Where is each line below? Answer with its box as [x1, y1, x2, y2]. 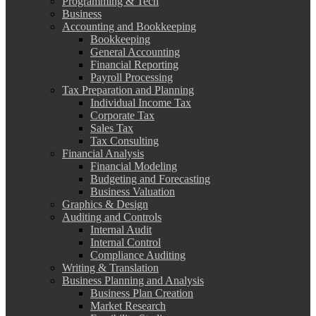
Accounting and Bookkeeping [62, 20, 196, 33]
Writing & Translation [62, 262, 159, 274]
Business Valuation [90, 186, 175, 198]
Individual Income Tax [90, 97, 191, 109]
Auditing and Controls [62, 211, 162, 224]
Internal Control [90, 236, 161, 249]
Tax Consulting [90, 135, 159, 147]
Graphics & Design [62, 198, 148, 211]
